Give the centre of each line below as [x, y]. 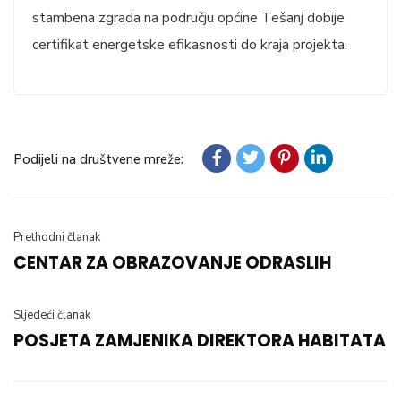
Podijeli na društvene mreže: [98, 159]
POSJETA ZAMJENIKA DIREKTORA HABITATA [200, 341]
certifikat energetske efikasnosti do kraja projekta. [190, 45]
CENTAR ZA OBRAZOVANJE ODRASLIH [172, 263]
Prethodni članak [57, 237]
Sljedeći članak [52, 315]
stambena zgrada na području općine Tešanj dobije [188, 18]
